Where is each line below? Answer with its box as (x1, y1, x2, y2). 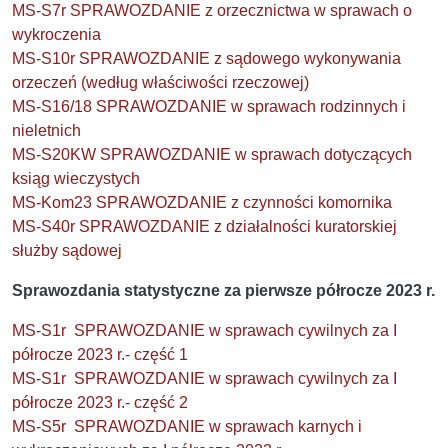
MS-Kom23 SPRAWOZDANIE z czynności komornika (12, 193, 392, 211)
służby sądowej (12, 241, 122, 259)
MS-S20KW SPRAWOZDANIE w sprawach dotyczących (12, 145, 412, 163)
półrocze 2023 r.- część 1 (12, 345, 188, 363)
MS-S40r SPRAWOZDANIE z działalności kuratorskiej (12, 217, 397, 235)
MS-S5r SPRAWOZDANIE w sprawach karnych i (12, 417, 362, 435)
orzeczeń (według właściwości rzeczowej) (12, 73, 309, 91)
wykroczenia (12, 25, 101, 43)
